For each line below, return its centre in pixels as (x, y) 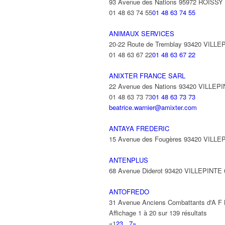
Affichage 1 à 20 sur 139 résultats (158, 213)
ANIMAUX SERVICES (142, 33)
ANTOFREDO (129, 192)
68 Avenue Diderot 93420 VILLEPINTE (165, 171)
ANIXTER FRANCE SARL (147, 76)
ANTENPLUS (129, 160)
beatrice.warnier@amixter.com (153, 107)
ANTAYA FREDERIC (139, 128)
